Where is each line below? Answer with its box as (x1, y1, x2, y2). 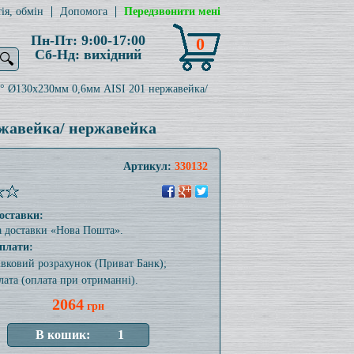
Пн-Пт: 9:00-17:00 (30, 32, 145, 48)
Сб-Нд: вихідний (34, 47, 141, 62)
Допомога (59, 6, 107, 17)
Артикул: (122, 160, 175, 172)
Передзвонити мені (123, 6, 220, 17)
